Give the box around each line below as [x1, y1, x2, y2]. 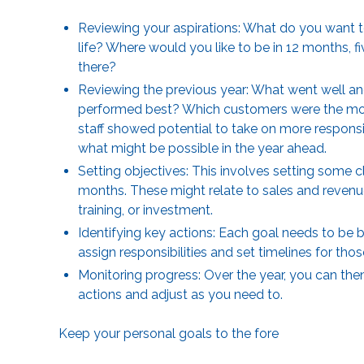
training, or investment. [78, 201, 219, 218]
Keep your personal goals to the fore [58, 325, 279, 341]
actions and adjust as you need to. [78, 286, 283, 302]
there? [78, 58, 116, 75]
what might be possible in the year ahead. [78, 140, 333, 156]
